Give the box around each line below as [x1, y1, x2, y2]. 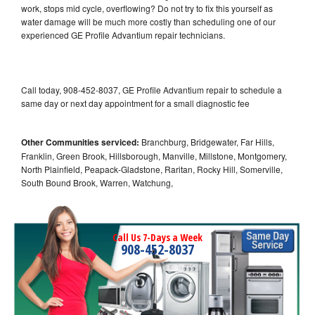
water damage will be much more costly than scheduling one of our [21, 15, 276, 27]
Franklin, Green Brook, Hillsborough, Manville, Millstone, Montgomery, [21, 149, 287, 162]
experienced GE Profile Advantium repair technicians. [21, 28, 227, 41]
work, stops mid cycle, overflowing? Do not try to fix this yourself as [21, 1, 273, 14]
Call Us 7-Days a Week [112, 230, 202, 244]
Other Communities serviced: [21, 135, 139, 148]
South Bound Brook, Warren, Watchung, [21, 176, 173, 188]
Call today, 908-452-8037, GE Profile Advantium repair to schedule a [21, 83, 282, 96]
